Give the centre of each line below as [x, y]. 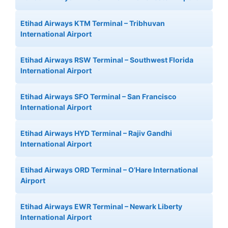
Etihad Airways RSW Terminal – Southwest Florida [107, 60]
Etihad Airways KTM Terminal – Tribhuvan [93, 23]
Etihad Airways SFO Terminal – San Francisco [98, 96]
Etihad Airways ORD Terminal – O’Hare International [109, 170]
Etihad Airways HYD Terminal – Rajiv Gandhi [96, 133]
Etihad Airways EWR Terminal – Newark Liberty [101, 206]
